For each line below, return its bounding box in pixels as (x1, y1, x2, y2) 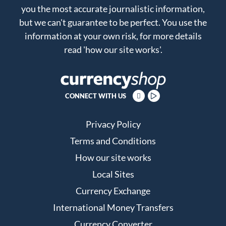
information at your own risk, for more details (24, 30, 202, 41)
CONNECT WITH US (65, 91, 126, 100)
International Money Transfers (52, 201, 174, 213)
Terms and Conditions (70, 135, 156, 146)
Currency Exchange (76, 185, 150, 196)
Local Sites (92, 168, 134, 180)
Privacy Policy (85, 118, 141, 130)
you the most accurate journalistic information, (21, 3, 205, 14)
